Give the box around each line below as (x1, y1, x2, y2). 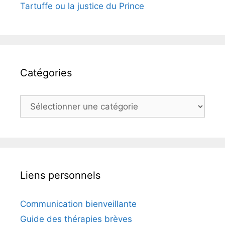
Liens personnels (20, 169, 100, 181)
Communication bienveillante (20, 198, 137, 209)
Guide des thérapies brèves (20, 213, 132, 224)
